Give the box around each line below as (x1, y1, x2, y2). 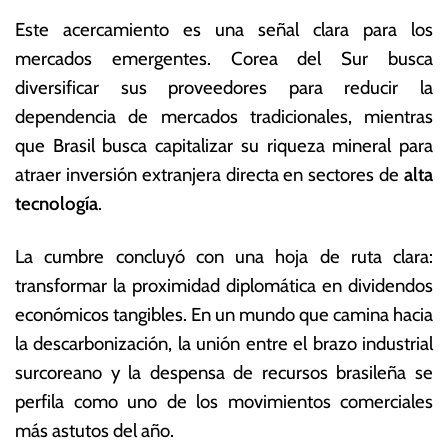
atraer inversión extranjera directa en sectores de (15, 162, 404, 186)
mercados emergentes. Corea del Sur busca (15, 46, 433, 70)
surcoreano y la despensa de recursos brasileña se (15, 360, 433, 384)
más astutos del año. (15, 418, 174, 442)
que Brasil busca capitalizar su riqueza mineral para (15, 133, 433, 157)
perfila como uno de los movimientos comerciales (15, 389, 433, 413)
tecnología (15, 191, 98, 215)
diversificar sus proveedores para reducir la (15, 75, 433, 99)
